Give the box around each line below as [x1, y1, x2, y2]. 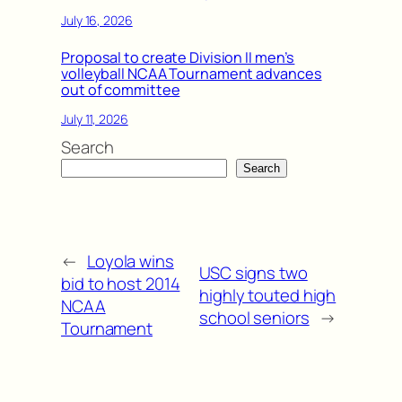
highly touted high [199, 283, 336, 307]
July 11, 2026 [61, 109, 128, 127]
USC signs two [199, 260, 308, 284]
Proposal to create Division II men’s [61, 48, 295, 68]
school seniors [199, 305, 310, 329]
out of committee [61, 80, 180, 100]
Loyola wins [86, 249, 174, 274]
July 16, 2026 [61, 11, 133, 29]
